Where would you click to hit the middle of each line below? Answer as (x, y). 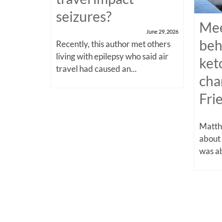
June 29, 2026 (163, 31)
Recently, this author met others (113, 44)
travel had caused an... (96, 68)
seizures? (84, 16)
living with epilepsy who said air (112, 56)
